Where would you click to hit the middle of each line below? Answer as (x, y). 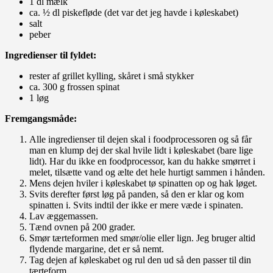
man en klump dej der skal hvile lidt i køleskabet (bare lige (141, 150)
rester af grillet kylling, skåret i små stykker (112, 76)
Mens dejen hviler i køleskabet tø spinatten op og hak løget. (143, 183)
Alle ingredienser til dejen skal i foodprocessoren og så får (140, 139)
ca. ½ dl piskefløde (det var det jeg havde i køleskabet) (134, 12)
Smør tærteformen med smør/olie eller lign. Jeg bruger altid (142, 238)
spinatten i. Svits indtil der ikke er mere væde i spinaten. (136, 205)
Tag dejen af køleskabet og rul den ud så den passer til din (140, 260)
